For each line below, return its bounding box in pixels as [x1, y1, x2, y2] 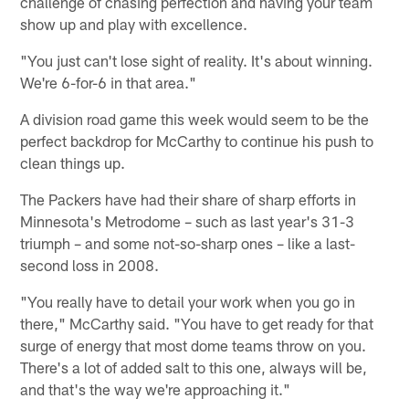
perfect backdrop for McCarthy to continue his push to [20, 131, 374, 150]
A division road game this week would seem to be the [20, 109, 370, 128]
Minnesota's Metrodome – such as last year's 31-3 [20, 211, 355, 230]
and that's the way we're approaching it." [20, 379, 291, 398]
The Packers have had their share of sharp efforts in [20, 189, 357, 208]
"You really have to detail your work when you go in [20, 291, 356, 310]
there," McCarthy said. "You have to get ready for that [20, 313, 374, 332]
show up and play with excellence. [20, 14, 248, 33]
